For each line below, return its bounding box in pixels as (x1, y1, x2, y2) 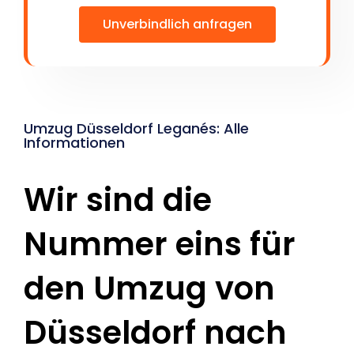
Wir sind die (24, 178, 212, 223)
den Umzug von (24, 266, 275, 311)
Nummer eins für (24, 222, 296, 267)
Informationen (24, 133, 125, 153)
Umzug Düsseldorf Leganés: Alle (24, 119, 249, 139)
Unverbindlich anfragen (102, 15, 252, 34)
